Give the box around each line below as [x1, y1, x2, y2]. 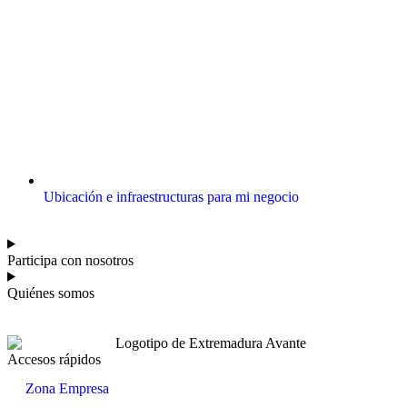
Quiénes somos [7, 284, 94, 301]
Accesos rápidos [7, 352, 101, 368]
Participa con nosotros [7, 252, 134, 268]
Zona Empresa [25, 381, 109, 397]
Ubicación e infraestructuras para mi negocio [44, 188, 299, 204]
